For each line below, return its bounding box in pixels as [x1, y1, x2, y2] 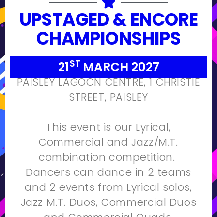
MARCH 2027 [82, 59, 159, 76]
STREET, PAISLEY [68, 90, 148, 105]
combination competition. [38, 150, 175, 165]
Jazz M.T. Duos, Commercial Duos [20, 195, 197, 210]
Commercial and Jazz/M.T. [39, 135, 178, 150]
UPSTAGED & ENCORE [19, 7, 198, 32]
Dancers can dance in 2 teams [26, 165, 191, 180]
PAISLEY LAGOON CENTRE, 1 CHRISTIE [16, 75, 201, 90]
